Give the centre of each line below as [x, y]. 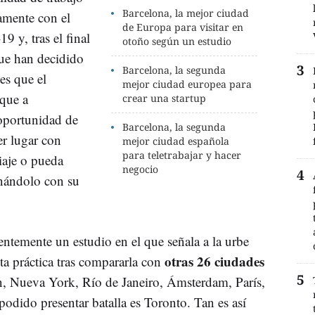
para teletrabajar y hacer [182, 155]
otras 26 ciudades [214, 261]
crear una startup [165, 98]
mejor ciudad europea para [187, 84]
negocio [141, 169]
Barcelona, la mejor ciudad [186, 13]
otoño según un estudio [177, 41]
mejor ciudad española [176, 141]
